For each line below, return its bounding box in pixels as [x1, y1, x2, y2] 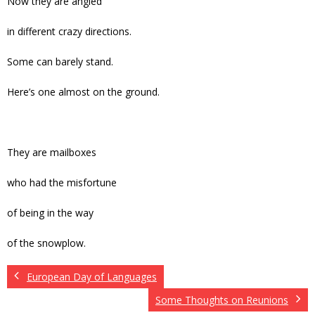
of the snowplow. [7, 236, 86, 250]
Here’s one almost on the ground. [7, 85, 160, 99]
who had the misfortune [7, 176, 117, 190]
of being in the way [7, 206, 94, 220]
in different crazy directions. [7, 25, 131, 39]
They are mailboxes [7, 146, 96, 160]
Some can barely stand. [7, 55, 113, 69]
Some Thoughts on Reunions [155, 293, 288, 307]
